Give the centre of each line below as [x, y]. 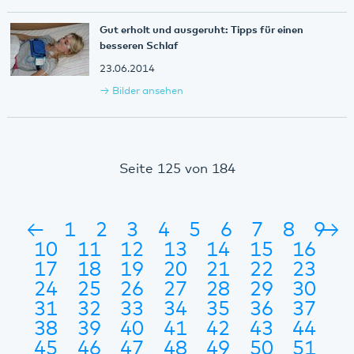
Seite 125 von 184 [177, 169]
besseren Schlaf [139, 46]
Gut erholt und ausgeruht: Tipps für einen [201, 30]
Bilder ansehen [147, 92]
